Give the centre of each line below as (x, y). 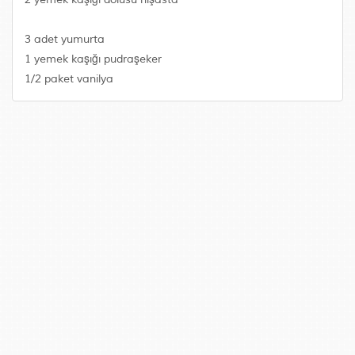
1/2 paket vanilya (69, 79)
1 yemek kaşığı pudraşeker (93, 59)
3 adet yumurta (65, 39)
